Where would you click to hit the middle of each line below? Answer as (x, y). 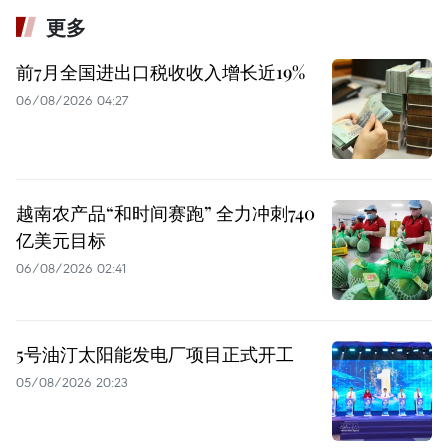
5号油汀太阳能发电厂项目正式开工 (155, 353)
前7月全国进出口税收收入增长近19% (160, 71)
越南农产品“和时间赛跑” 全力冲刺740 (165, 212)
